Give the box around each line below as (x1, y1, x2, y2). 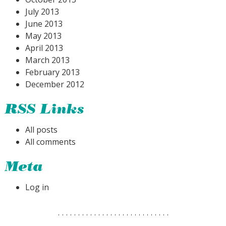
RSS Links (5, 102, 84, 117)
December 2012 (25, 78, 84, 90)
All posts (25, 124, 58, 135)
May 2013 (25, 30, 62, 41)
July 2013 (25, 6, 59, 17)
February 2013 (25, 66, 80, 78)
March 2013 (25, 54, 70, 66)
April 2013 (25, 42, 63, 53)
